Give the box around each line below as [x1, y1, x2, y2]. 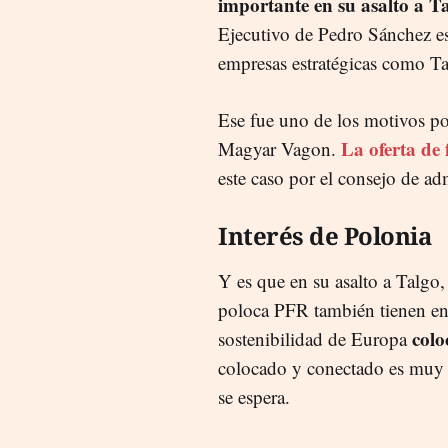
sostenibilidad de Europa [218, 325, 412, 351]
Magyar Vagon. [218, 135, 341, 161]
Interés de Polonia [218, 218, 431, 252]
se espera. [218, 383, 290, 409]
